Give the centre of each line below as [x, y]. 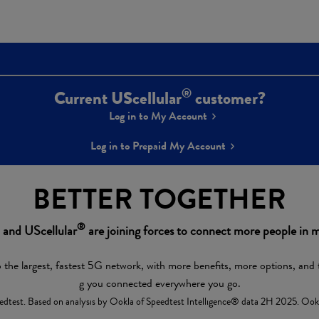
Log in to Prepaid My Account [158, 146]
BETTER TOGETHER [159, 199]
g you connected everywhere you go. [159, 283]
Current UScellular [117, 98]
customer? [228, 98]
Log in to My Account [158, 116]
